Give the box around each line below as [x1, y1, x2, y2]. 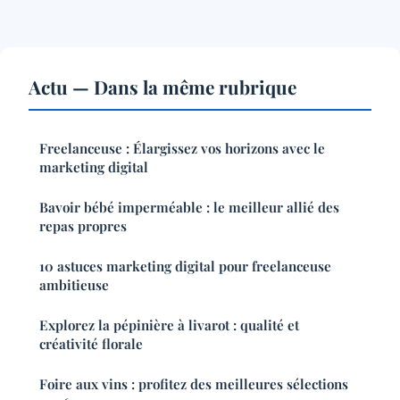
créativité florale [39, 335, 143, 354]
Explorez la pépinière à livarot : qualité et [39, 316, 299, 335]
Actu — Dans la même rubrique [29, 74, 296, 100]
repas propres [39, 217, 127, 236]
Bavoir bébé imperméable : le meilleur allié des [39, 198, 339, 217]
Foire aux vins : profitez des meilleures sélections [39, 375, 348, 394]
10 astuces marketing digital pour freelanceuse [39, 257, 331, 276]
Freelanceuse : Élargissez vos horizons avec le [39, 139, 325, 158]
